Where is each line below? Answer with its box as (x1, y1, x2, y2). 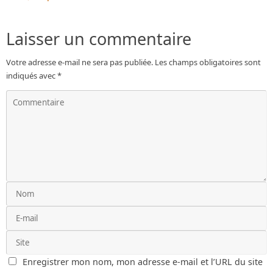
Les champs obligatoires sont (155, 56, 261, 68)
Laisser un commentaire (6, 27, 191, 50)
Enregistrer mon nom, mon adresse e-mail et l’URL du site (23, 255, 263, 268)
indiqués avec (6, 69, 57, 81)
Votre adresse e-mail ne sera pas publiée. (6, 56, 153, 68)
